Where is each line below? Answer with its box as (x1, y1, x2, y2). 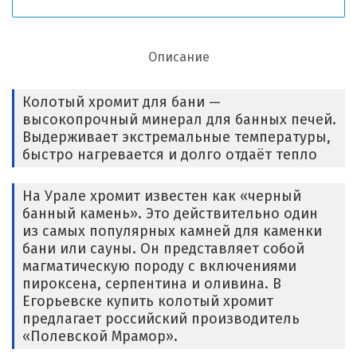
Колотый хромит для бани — (22, 93, 221, 111)
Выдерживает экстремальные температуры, (22, 128, 331, 146)
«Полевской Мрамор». (22, 328, 178, 345)
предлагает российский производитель (22, 310, 300, 328)
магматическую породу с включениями (22, 257, 296, 275)
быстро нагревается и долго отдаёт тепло (22, 146, 317, 163)
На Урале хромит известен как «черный (22, 187, 301, 205)
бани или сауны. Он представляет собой (22, 240, 304, 257)
